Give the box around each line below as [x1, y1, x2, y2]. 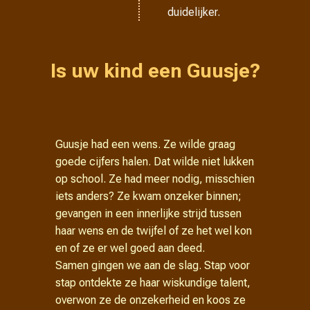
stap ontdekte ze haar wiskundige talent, [55, 276, 250, 289]
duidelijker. [167, 6, 221, 19]
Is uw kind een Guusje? [50, 60, 260, 82]
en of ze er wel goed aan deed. [55, 241, 205, 255]
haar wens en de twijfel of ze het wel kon [55, 224, 252, 237]
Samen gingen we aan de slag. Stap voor [55, 259, 250, 272]
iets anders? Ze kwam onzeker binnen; [55, 190, 241, 203]
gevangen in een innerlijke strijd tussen [55, 207, 241, 220]
